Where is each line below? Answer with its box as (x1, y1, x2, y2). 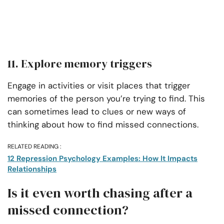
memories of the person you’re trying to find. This (7, 93, 205, 104)
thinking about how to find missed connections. (7, 119, 198, 130)
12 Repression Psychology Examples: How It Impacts (7, 153, 197, 164)
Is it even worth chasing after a (7, 184, 192, 202)
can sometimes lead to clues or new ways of (7, 106, 186, 117)
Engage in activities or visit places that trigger (7, 80, 190, 91)
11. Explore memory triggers (7, 56, 152, 71)
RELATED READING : (7, 142, 61, 151)
